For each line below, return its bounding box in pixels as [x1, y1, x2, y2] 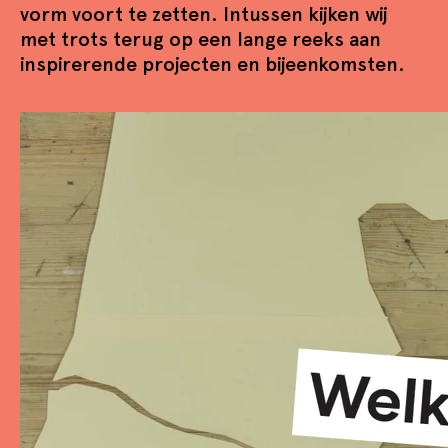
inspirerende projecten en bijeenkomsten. [20, 52, 405, 76]
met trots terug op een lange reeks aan [20, 27, 381, 51]
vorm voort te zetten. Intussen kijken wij [20, 2, 388, 26]
